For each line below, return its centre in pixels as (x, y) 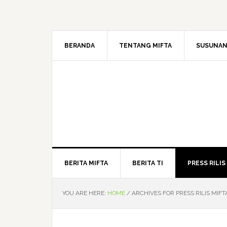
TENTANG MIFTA (145, 46)
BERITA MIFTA (86, 163)
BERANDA (80, 46)
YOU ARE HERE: (85, 193)
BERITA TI (148, 163)
